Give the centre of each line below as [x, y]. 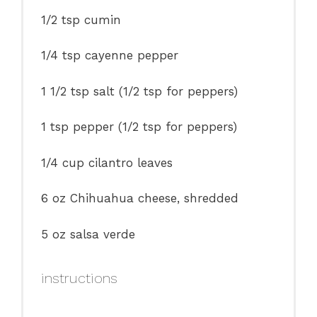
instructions [80, 278]
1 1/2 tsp [65, 91]
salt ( [106, 91]
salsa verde [101, 234]
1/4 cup [63, 162]
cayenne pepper [130, 56]
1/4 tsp [61, 56]
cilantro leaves [129, 162]
